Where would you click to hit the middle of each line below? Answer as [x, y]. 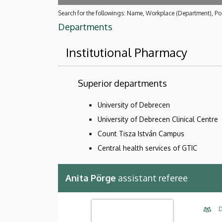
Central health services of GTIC [147, 148]
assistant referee [152, 178]
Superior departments [122, 83]
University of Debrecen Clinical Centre [158, 119]
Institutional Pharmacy [127, 52]
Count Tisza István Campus [141, 133]
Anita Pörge [91, 178]
